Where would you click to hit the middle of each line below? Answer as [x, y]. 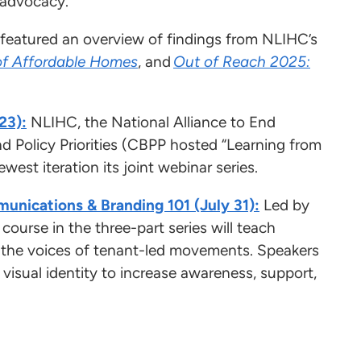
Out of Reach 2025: [242, 62]
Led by [284, 205]
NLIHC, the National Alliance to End [153, 122]
